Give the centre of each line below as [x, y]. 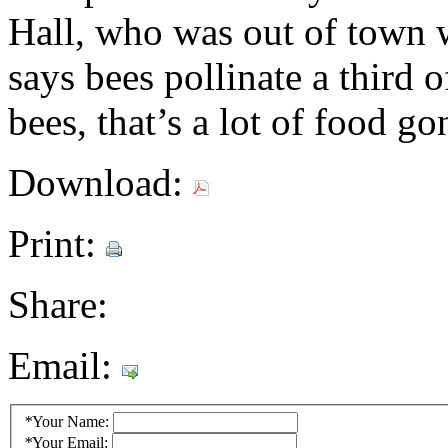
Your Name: [72, 421]
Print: [57, 244]
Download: [100, 183]
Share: [63, 305]
